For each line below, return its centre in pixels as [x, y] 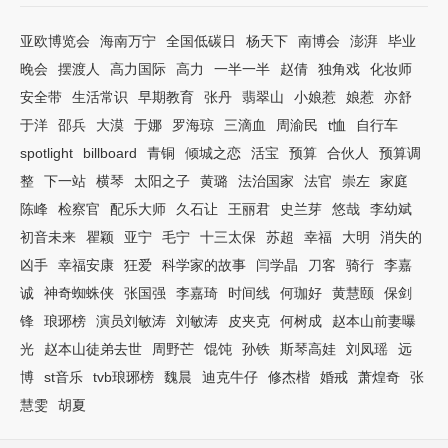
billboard [110, 153]
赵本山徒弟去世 [93, 349]
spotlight [46, 153]
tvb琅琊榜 [123, 377]
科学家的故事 [204, 265]
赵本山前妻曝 [374, 321]
